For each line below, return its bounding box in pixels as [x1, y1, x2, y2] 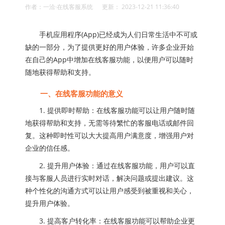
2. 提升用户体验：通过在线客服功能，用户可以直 [25, 161, 195, 170]
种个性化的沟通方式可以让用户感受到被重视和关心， [25, 186, 194, 195]
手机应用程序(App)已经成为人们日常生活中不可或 [25, 30, 197, 39]
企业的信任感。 [25, 143, 74, 153]
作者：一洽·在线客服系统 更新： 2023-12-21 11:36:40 [25, 3, 179, 11]
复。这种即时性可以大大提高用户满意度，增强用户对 [25, 131, 194, 140]
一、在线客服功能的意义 [25, 88, 123, 98]
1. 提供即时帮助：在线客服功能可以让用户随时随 [25, 105, 195, 115]
